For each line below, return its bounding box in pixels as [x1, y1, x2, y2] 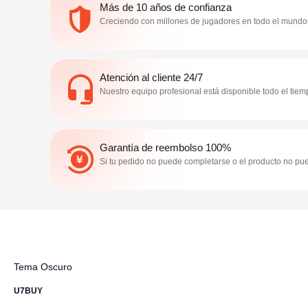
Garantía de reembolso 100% [100, 142, 231, 153]
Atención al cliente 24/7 [100, 71, 203, 83]
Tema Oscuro [14, 261, 72, 272]
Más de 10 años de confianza [100, 1, 232, 13]
